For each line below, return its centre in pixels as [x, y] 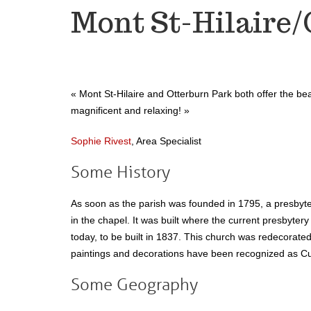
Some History [120, 172]
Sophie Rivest [101, 141]
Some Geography [134, 284]
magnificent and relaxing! [127, 110]
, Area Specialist [166, 141]
